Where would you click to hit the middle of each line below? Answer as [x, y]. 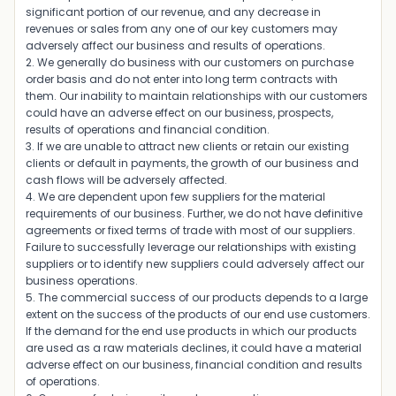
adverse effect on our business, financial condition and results [194, 365]
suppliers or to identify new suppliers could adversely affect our [195, 264]
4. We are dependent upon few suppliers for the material [175, 197]
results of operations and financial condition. [148, 129]
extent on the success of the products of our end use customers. [198, 314]
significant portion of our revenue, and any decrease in [173, 12]
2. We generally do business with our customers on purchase [190, 62]
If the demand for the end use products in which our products [191, 331]
